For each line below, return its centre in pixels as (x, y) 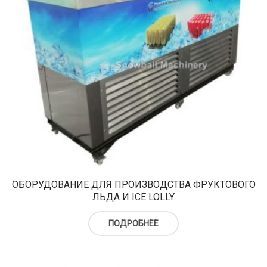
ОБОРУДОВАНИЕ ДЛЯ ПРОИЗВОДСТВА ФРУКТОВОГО (133, 184)
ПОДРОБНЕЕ (133, 223)
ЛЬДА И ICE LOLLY (133, 197)
